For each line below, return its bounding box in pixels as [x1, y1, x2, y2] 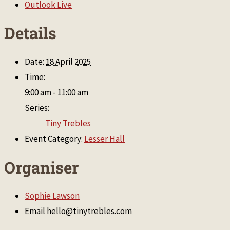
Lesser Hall [84, 133, 125, 144]
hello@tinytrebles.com [47, 205, 132, 217]
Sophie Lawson [25, 190, 80, 202]
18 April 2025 [46, 56, 91, 67]
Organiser [4, 157, 79, 178]
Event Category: [25, 133, 83, 144]
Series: [25, 102, 49, 113]
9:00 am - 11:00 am [25, 87, 88, 98]
